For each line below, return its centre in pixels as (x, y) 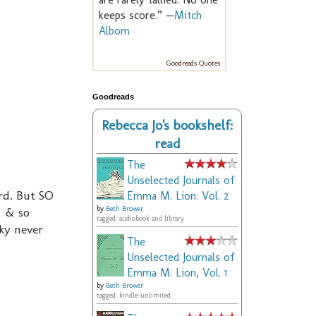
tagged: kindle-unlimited (134, 296)
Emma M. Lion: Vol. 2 (178, 196)
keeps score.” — (136, 16)
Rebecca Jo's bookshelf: (167, 126)
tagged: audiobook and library (140, 219)
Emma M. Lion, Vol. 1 (177, 273)
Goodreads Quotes (193, 64)
